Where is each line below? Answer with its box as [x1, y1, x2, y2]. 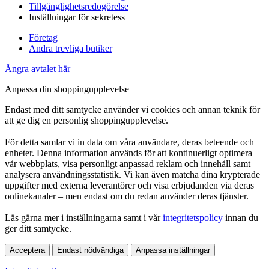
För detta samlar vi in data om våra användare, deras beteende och [5, 136, 254, 147]
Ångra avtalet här [5, 63, 70, 74]
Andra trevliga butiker [29, 43, 112, 53]
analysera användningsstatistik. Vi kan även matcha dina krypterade [5, 169, 260, 180]
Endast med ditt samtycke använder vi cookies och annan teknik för [5, 104, 260, 115]
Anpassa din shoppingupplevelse [5, 83, 129, 94]
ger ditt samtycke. [5, 223, 71, 234]
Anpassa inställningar [136, 245, 210, 255]
